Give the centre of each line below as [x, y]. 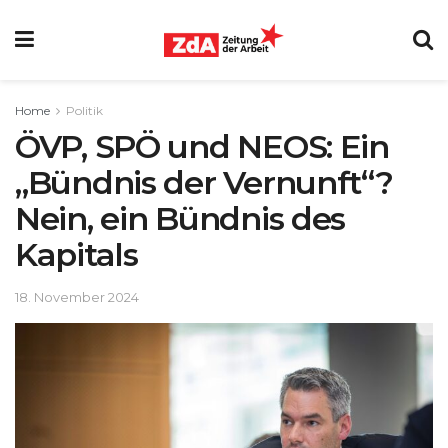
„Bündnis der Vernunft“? [204, 182]
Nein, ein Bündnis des [180, 218]
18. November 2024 [77, 296]
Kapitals [76, 254]
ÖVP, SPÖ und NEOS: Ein [202, 146]
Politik [84, 110]
